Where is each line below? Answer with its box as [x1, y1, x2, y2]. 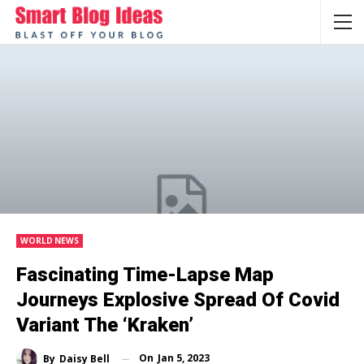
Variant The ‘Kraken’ [16, 314, 193, 337]
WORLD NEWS [20, 235, 79, 247]
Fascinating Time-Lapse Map [16, 263, 274, 287]
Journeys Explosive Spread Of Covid [16, 288, 340, 312]
